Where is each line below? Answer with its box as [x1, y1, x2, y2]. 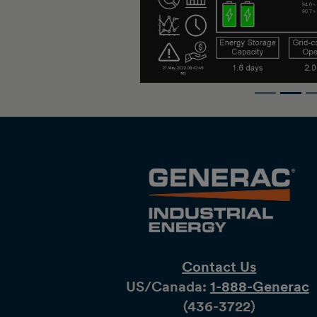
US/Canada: [125, 278, 210, 296]
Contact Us [182, 258, 257, 276]
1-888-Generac [209, 278, 309, 296]
